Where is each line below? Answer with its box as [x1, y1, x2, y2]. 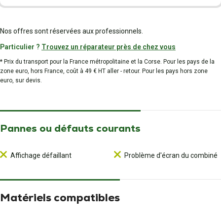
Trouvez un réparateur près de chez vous [41, 43, 176, 51]
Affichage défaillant [10, 151, 72, 159]
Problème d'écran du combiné [124, 151, 218, 159]
